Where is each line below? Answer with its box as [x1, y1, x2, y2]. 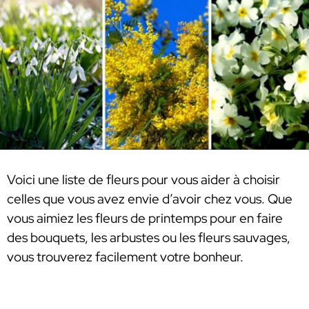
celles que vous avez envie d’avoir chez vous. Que [7, 190, 292, 208]
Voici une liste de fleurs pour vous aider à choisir [7, 171, 280, 189]
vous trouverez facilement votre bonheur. [7, 248, 243, 266]
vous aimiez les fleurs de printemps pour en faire [7, 210, 283, 228]
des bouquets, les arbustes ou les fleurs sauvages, [7, 229, 290, 247]
